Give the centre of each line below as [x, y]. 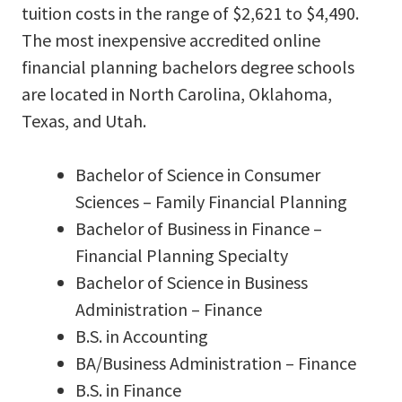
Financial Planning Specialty [182, 255]
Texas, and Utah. [84, 120]
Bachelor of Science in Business [192, 282]
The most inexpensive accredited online [171, 39]
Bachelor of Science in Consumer [198, 174]
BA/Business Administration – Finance [216, 363]
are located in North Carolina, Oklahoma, [177, 93]
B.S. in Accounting [142, 336]
